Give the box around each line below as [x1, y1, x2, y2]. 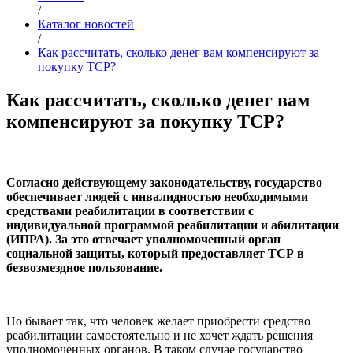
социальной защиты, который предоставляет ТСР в [6, 246, 304, 260]
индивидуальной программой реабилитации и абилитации [6, 217, 339, 232]
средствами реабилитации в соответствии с [6, 203, 254, 217]
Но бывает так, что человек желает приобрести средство [6, 314, 310, 328]
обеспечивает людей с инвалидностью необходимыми [6, 189, 308, 203]
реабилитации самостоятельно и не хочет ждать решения [6, 328, 313, 342]
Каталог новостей [38, 17, 134, 31]
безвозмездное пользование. [6, 260, 162, 274]
